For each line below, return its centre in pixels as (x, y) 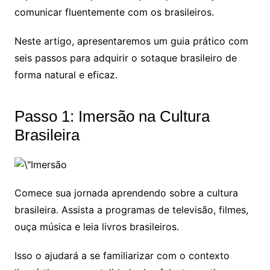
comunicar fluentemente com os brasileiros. (114, 12)
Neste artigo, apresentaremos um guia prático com (131, 41)
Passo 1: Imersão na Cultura (112, 116)
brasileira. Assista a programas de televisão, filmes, (131, 210)
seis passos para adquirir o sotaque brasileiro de (125, 58)
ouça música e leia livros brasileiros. (96, 227)
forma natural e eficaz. (66, 75)
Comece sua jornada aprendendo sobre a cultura (126, 193)
